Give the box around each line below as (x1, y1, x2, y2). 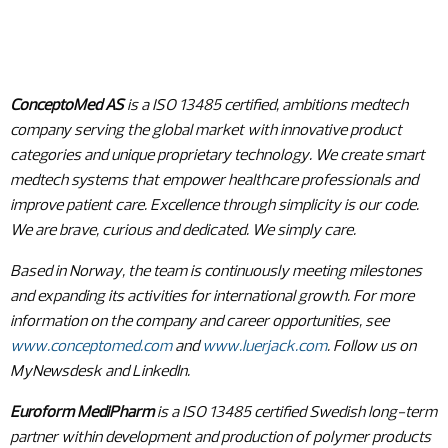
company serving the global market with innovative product (10, 123, 402, 139)
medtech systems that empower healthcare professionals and (10, 173, 418, 189)
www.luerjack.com (202, 339, 327, 355)
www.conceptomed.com (10, 339, 172, 355)
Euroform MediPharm (10, 405, 154, 421)
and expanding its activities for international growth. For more (10, 289, 414, 305)
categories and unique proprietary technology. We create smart (10, 148, 425, 164)
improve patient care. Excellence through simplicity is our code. (10, 198, 419, 214)
